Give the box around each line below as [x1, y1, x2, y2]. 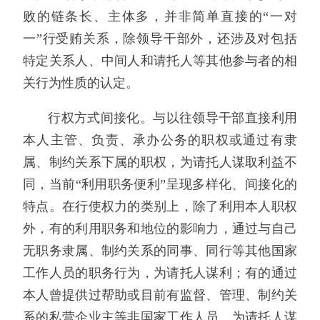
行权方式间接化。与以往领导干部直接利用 [48, 110, 297, 125]
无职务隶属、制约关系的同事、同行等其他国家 [23, 243, 297, 258]
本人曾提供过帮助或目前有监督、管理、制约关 [23, 287, 297, 302]
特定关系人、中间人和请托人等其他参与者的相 [23, 54, 297, 69]
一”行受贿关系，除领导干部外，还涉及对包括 [23, 31, 297, 46]
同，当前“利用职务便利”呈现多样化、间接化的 [23, 176, 297, 191]
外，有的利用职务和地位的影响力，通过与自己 [23, 221, 297, 236]
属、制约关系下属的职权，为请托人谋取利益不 [23, 154, 297, 169]
